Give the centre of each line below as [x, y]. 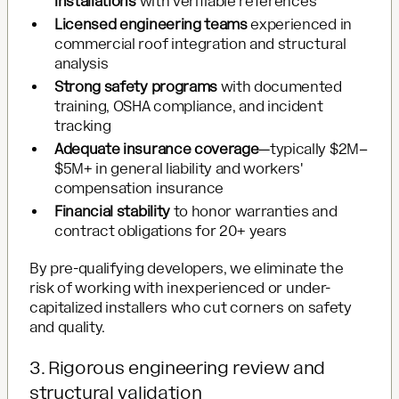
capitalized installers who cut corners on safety [191, 307]
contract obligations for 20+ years [171, 231]
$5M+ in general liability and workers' [179, 168]
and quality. [68, 327]
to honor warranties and [253, 211]
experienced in [299, 24]
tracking [83, 126]
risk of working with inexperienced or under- [180, 288]
